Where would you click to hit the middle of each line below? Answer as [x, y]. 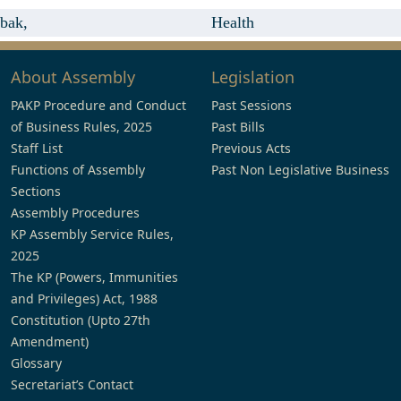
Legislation [253, 77]
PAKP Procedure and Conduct [98, 105]
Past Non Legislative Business [300, 170]
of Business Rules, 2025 [81, 127]
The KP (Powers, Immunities [94, 277]
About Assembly [73, 77]
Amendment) [50, 341]
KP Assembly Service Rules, [92, 234]
